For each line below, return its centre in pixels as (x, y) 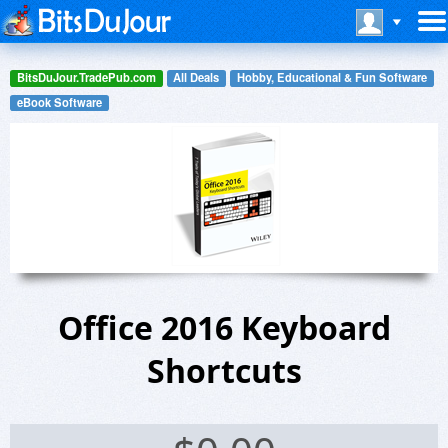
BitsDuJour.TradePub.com (86, 77)
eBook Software (59, 101)
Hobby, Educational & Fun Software (331, 77)
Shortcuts (224, 371)
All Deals (196, 77)
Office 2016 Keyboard (224, 328)
